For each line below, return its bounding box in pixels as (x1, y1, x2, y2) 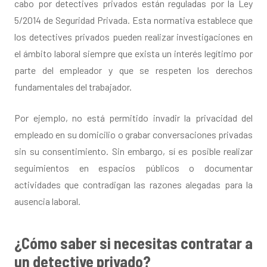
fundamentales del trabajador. (14, 81, 132, 93)
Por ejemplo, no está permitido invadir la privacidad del (14, 112, 253, 124)
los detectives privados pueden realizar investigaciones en (14, 31, 253, 43)
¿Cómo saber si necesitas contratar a (14, 234, 253, 253)
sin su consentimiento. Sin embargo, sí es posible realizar (14, 145, 253, 157)
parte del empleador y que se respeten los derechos (14, 64, 253, 76)
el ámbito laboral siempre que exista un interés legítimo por (14, 48, 253, 60)
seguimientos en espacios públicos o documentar (14, 162, 253, 174)
